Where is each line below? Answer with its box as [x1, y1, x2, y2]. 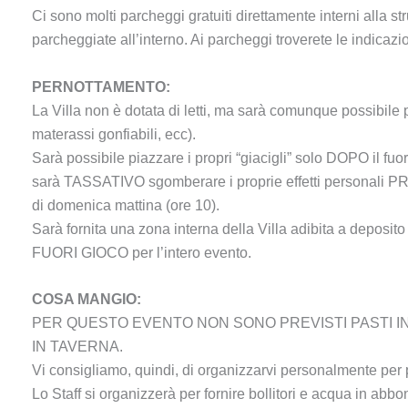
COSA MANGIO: [32, 291, 141, 308]
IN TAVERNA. [32, 339, 123, 355]
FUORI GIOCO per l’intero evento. [32, 244, 251, 260]
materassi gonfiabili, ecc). [32, 126, 196, 142]
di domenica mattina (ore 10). [32, 197, 219, 213]
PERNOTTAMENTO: [32, 78, 170, 95]
